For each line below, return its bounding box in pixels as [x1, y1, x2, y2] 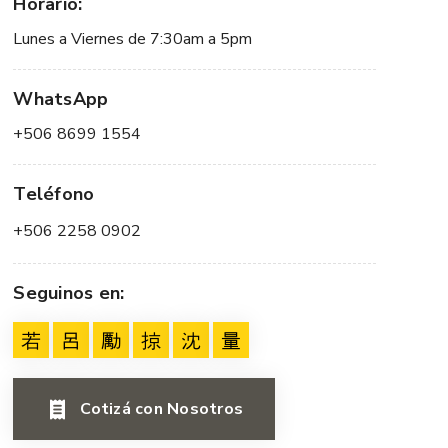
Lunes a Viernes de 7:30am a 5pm [13, 28, 253, 50]
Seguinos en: [13, 281, 125, 305]
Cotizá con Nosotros [80, 398, 244, 421]
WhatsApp [13, 87, 109, 111]
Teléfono [13, 182, 95, 206]
